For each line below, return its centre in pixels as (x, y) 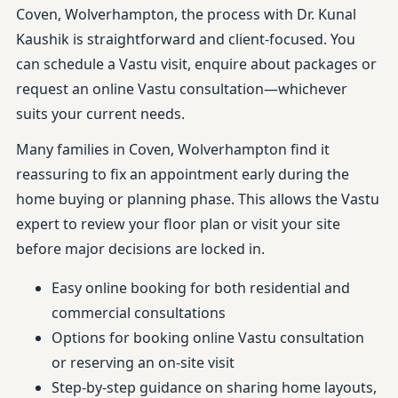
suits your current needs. (100, 114)
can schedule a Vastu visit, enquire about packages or (196, 64)
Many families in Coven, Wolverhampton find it (173, 149)
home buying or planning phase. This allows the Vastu (198, 199)
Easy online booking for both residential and (201, 288)
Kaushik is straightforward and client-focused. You (186, 39)
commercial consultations (139, 313)
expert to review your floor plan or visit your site (178, 224)
